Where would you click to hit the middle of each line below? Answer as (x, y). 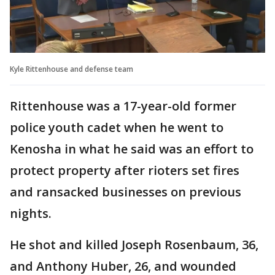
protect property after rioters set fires (125, 170)
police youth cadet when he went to (117, 127)
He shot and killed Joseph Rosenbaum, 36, (134, 244)
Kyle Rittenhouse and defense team (72, 69)
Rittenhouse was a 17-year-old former (123, 106)
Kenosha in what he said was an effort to (132, 149)
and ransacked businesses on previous (126, 192)
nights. (31, 213)
